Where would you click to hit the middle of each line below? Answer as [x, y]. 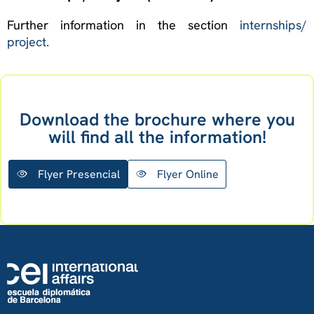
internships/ [273, 25]
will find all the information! [157, 137]
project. [28, 41]
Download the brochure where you [157, 119]
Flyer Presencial [79, 174]
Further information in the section [123, 25]
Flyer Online [188, 174]
